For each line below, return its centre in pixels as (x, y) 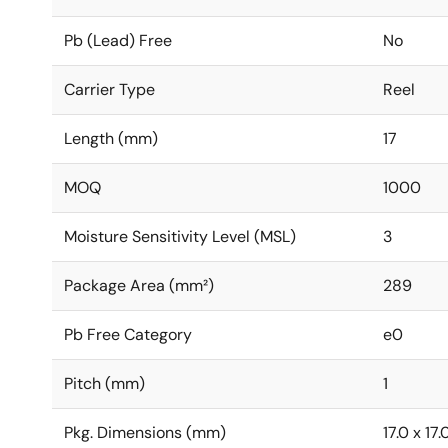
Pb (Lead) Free (118, 40)
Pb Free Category (128, 334)
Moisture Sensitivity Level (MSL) (180, 236)
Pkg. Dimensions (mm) (145, 432)
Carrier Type (109, 89)
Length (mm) (111, 138)
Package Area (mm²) (139, 285)
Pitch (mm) (104, 383)
